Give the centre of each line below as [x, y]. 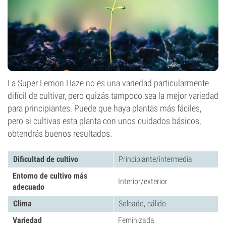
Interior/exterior [143, 181]
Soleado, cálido [142, 204]
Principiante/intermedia [155, 159]
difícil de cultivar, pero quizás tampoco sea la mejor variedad [113, 96]
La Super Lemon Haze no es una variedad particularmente [108, 83]
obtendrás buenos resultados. [60, 133]
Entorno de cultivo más [50, 176]
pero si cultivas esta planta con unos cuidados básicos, [104, 121]
